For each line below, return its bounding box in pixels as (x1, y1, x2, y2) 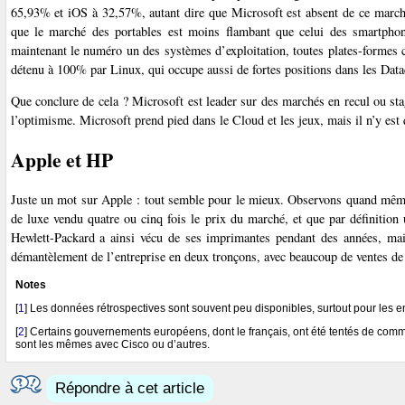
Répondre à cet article (54, 380, 204, 398)
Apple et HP (10, 145, 113, 174)
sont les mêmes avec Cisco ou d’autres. (14, 338, 210, 352)
